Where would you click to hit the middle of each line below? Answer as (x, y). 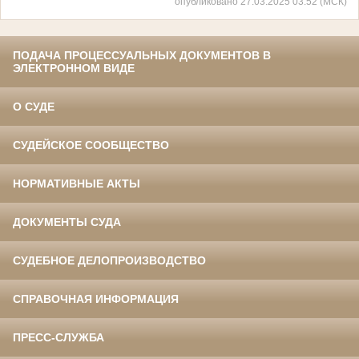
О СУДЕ (34, 107)
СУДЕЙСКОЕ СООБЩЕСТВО (91, 145)
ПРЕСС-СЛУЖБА (58, 338)
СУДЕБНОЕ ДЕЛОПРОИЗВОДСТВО (109, 261)
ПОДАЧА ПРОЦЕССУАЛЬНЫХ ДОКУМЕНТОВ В (142, 56)
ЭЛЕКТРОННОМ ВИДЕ (74, 69)
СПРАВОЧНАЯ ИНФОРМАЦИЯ (96, 299)
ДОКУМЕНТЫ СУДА (67, 222)
